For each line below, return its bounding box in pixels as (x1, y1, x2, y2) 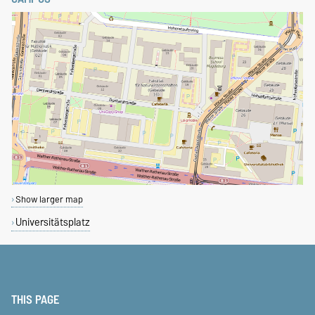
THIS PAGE (11, 290, 60, 310)
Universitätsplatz (15, 213, 90, 231)
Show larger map (15, 192, 83, 207)
